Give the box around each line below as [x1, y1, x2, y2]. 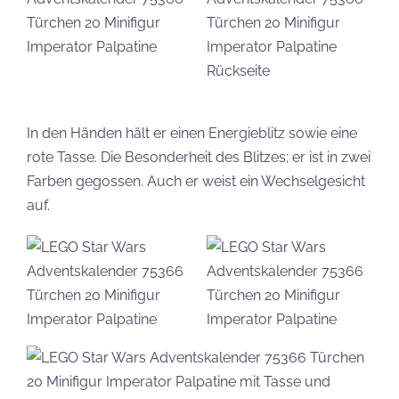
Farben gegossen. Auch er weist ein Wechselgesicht [27, 173, 365, 190]
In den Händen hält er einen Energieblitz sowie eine [27, 125, 357, 142]
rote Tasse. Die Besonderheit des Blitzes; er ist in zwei [27, 149, 370, 166]
